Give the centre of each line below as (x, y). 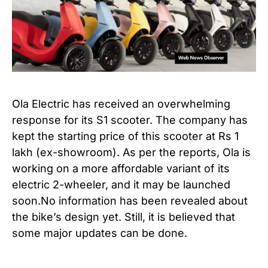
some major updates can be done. (100, 233)
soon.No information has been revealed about (130, 200)
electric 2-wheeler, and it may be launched (121, 184)
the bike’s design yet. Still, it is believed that (124, 217)
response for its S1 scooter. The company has (130, 120)
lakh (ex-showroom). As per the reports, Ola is (131, 152)
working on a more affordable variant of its (121, 168)
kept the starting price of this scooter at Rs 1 (125, 136)
